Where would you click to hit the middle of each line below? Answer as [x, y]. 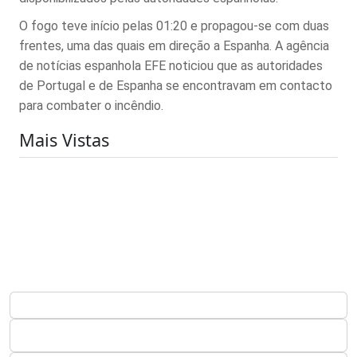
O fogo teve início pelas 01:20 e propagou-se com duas [174, 25]
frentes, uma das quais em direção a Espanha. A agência [174, 45]
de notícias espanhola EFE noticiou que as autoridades [171, 65]
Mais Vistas [64, 139]
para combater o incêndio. [91, 105]
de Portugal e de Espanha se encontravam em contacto [176, 85]
